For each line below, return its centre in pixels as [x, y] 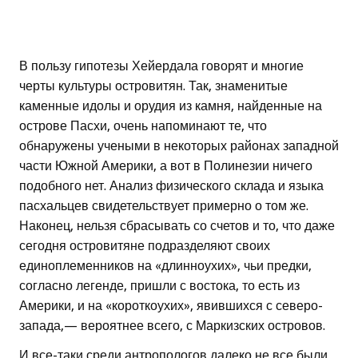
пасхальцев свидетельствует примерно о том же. [164, 206]
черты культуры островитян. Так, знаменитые [153, 86]
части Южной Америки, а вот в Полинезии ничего [166, 166]
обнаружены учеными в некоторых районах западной [179, 146]
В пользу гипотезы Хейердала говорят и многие [161, 66]
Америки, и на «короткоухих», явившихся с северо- [171, 306]
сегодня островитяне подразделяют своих [145, 246]
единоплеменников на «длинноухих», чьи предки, [165, 266]
